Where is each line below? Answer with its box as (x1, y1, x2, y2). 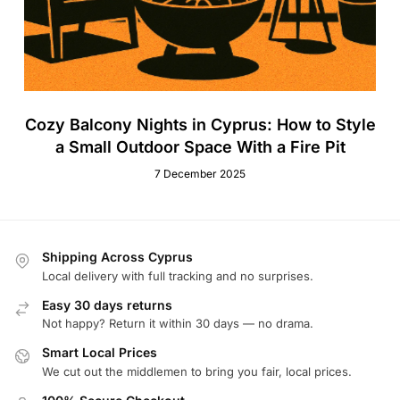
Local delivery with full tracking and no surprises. (42, 268, 313, 283)
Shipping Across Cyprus (42, 249, 193, 265)
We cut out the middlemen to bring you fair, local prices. (42, 363, 352, 379)
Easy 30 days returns (42, 296, 172, 312)
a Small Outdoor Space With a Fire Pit (54, 137, 346, 156)
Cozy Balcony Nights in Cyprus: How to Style (24, 114, 376, 134)
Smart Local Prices (42, 345, 157, 361)
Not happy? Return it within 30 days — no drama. (42, 316, 313, 331)
